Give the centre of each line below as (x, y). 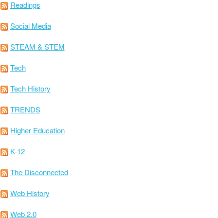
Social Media (30, 25)
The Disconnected (39, 172)
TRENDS (25, 109)
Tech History (30, 88)
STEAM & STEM (37, 46)
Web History (30, 193)
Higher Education (37, 130)
